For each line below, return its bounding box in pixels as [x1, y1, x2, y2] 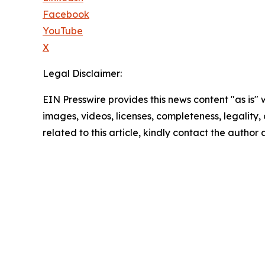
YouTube [43, 24, 83, 37]
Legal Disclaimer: [43, 67, 122, 79]
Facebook [43, 8, 89, 20]
